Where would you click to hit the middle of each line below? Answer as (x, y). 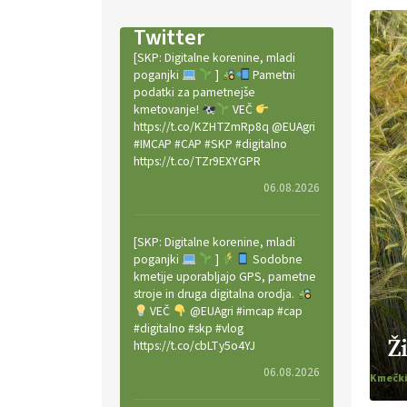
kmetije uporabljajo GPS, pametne (225, 277)
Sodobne (276, 259)
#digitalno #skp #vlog (189, 328)
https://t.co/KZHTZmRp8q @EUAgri (224, 127)
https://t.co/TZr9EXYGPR (197, 161)
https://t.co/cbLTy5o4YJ (194, 346)
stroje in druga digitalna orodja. (215, 294)
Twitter (169, 38)
